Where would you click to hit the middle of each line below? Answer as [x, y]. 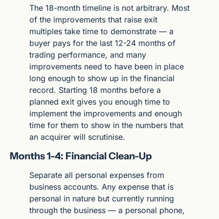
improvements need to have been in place [107, 66]
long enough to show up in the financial [102, 78]
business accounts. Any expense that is [101, 186]
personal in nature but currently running [102, 198]
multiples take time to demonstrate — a [101, 31]
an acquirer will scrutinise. [77, 137]
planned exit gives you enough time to [100, 101]
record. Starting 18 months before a [95, 90]
